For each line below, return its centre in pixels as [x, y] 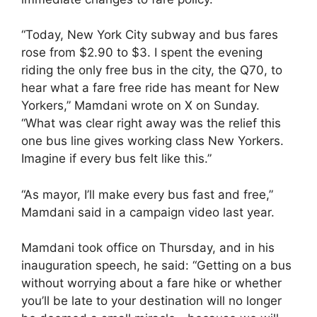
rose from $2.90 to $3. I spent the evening [142, 53]
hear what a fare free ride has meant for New [150, 88]
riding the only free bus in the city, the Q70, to [152, 70]
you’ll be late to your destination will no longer [151, 301]
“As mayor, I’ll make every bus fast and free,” [147, 194]
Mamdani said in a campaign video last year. [148, 212]
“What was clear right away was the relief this [151, 123]
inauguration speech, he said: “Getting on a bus [156, 266]
